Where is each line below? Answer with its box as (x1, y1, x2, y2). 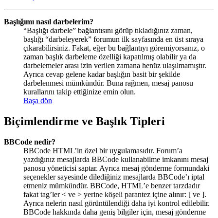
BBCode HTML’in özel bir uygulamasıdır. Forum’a (23, 146, 182, 155)
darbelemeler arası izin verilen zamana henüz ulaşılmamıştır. (23, 61, 206, 70)
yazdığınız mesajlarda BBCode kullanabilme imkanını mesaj (23, 155, 208, 163)
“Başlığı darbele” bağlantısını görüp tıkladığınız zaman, (23, 26, 193, 35)
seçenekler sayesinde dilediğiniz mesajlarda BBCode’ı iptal (23, 172, 204, 181)
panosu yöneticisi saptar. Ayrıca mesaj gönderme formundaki (23, 163, 209, 172)
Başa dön (23, 96, 52, 105)
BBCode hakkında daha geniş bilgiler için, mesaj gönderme (23, 207, 206, 216)
